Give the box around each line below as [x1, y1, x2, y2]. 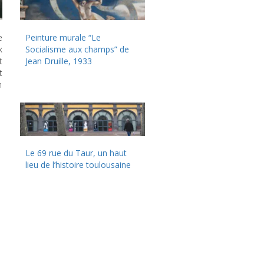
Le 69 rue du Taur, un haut [25, 147, 127, 159]
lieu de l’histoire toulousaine [25, 159, 131, 171]
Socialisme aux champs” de [25, 44, 130, 55]
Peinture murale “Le [25, 32, 101, 44]
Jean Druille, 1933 [25, 55, 93, 67]
